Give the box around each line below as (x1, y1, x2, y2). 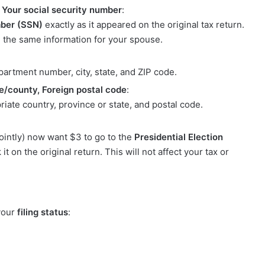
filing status (17, 206, 68, 218)
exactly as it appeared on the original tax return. (43, 19, 244, 31)
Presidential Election (134, 131, 223, 143)
